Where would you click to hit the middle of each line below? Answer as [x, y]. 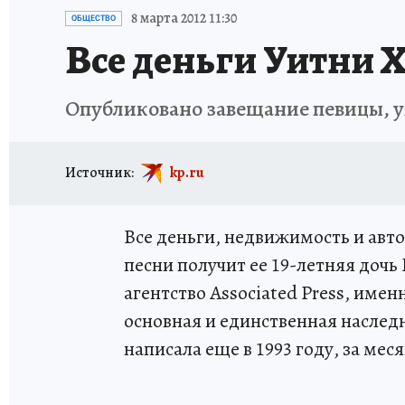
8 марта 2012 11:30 [184, 18]
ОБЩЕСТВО [94, 18]
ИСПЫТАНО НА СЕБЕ [214, 11]
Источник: [99, 172]
